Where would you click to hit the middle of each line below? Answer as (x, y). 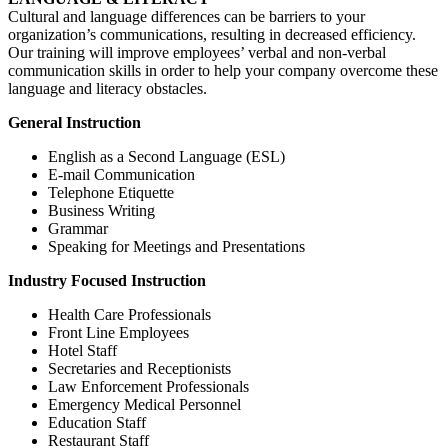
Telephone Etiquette (111, 192)
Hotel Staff (82, 350)
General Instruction (74, 122)
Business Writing (101, 210)
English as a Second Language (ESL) (166, 156)
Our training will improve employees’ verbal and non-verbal (197, 52)
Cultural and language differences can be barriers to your (186, 16)
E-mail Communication (121, 174)
